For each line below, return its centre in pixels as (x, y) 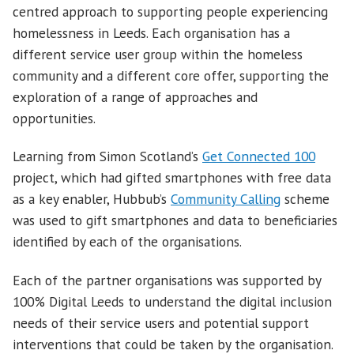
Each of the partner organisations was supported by (167, 280)
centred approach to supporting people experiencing (170, 11)
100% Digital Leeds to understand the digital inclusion (172, 301)
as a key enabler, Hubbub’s (92, 199)
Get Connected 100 (259, 156)
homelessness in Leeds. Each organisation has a (151, 32)
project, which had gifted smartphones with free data (172, 178)
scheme (305, 199)
